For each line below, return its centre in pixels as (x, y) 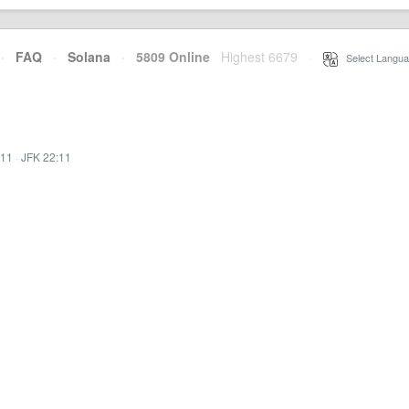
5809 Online (168, 57)
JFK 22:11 (46, 157)
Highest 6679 (259, 57)
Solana (89, 57)
